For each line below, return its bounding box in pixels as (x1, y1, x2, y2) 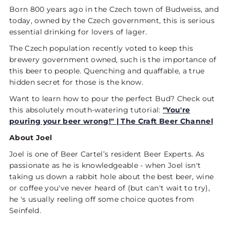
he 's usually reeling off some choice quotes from (9, 195, 195, 204)
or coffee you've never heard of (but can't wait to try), (9, 183, 210, 193)
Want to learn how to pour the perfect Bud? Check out (9, 94, 215, 104)
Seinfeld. (9, 206, 41, 216)
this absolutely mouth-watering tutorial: (9, 105, 163, 115)
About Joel (9, 133, 52, 143)
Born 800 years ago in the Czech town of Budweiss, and (9, 5, 219, 14)
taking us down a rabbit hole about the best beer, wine (9, 172, 214, 182)
